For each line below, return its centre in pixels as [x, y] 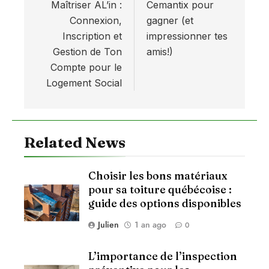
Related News [75, 143]
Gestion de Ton [87, 52]
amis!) [160, 52]
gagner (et [170, 21]
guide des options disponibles [165, 204]
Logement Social [84, 83]
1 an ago [150, 225]
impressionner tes [187, 36]
